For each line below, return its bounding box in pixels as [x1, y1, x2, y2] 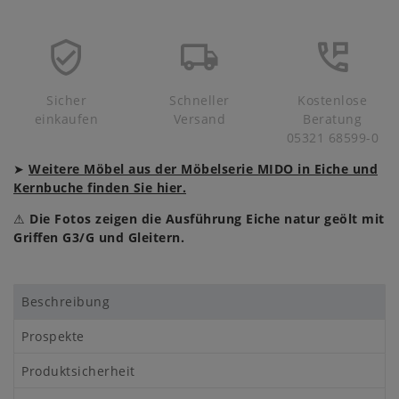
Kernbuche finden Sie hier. [13, 178, 186, 196]
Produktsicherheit [21, 362, 135, 379]
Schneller [169, 91, 230, 109]
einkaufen [34, 110, 99, 127]
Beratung [303, 110, 362, 127]
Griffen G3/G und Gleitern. [13, 228, 184, 246]
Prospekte [21, 328, 85, 346]
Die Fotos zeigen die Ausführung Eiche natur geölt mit [29, 209, 385, 227]
